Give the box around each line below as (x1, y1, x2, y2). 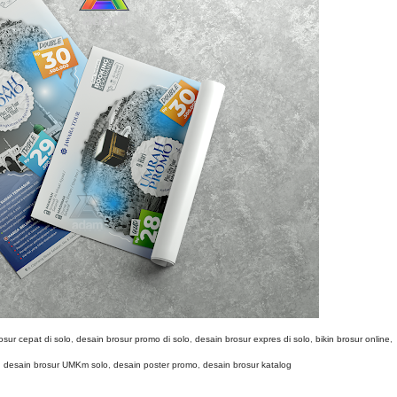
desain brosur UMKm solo (3, 360, 108, 370)
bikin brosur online (315, 334, 390, 344)
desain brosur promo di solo (76, 334, 190, 344)
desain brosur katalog (202, 360, 292, 370)
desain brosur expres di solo (195, 334, 310, 344)
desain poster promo (113, 360, 198, 370)
